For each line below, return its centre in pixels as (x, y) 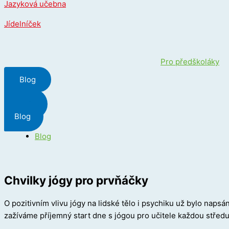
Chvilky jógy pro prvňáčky (76, 180)
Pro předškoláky (190, 62)
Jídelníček (22, 24)
